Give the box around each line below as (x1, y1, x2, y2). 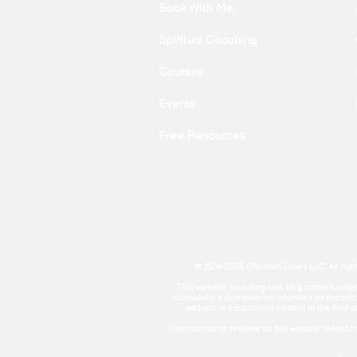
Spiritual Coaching (159, 33, 257, 49)
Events (159, 96, 195, 112)
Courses (159, 65, 203, 80)
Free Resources (159, 128, 245, 144)
